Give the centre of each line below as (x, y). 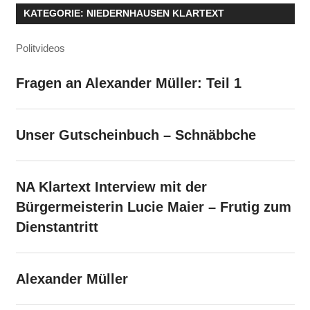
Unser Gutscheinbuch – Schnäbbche (136, 135)
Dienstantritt (57, 227)
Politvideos (40, 48)
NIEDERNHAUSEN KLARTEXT (155, 13)
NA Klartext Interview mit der (111, 186)
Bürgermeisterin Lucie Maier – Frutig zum (153, 207)
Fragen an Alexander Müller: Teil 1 (128, 83)
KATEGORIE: (55, 13)
